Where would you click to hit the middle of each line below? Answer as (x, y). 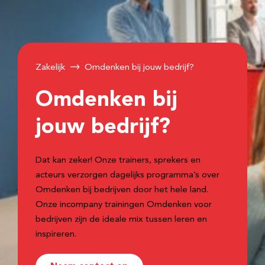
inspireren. (57, 235)
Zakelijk (50, 68)
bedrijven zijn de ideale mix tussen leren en (121, 220)
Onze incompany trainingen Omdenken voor (124, 205)
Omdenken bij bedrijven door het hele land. (122, 190)
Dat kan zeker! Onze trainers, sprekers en (118, 161)
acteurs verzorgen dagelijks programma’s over (127, 175)
